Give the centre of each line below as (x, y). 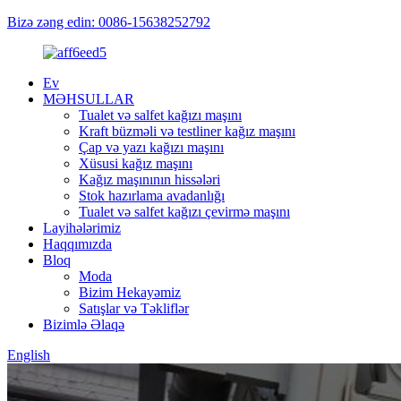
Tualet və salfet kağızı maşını (160, 115)
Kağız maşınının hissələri (149, 179)
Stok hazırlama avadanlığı (152, 196)
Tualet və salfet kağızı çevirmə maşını (184, 212)
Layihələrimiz (82, 228)
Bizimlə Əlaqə (84, 324)
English (29, 355)
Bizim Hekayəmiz (130, 292)
